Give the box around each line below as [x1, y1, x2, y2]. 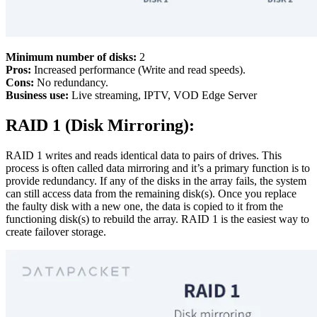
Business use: [6, 89, 69, 102]
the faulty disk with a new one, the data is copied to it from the [6, 200, 283, 212]
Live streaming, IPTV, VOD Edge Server [69, 89, 257, 102]
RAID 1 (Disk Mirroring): [6, 116, 195, 135]
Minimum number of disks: [6, 51, 137, 64]
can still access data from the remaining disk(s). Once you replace [6, 187, 296, 200]
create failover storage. [6, 225, 106, 238]
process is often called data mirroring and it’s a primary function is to [6, 161, 310, 174]
